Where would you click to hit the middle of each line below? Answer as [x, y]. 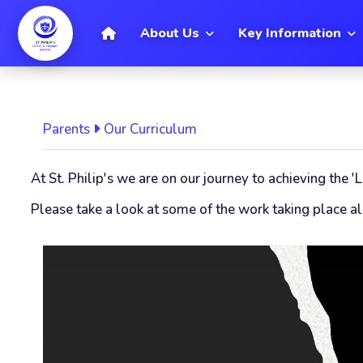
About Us [170, 33]
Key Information [290, 33]
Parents [66, 129]
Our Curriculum [150, 129]
